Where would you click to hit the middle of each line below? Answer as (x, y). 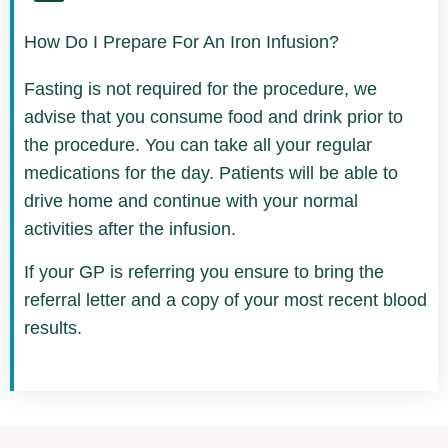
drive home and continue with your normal (191, 201)
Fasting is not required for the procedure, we (200, 89)
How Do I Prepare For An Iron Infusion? (181, 42)
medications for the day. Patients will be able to (211, 173)
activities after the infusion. (130, 229)
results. (53, 327)
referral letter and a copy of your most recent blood (225, 299)
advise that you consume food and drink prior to (213, 117)
